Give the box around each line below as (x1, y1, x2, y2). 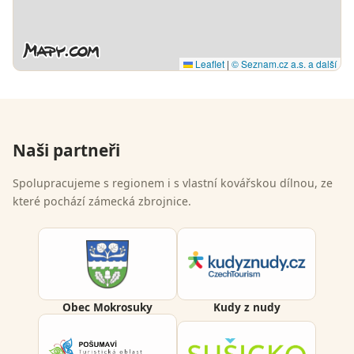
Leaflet (193, 56, 224, 70)
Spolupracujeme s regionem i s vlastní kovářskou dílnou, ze (13, 175, 333, 190)
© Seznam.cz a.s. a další (232, 56, 337, 70)
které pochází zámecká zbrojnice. (13, 193, 191, 209)
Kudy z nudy (213, 299, 281, 315)
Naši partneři (13, 138, 120, 161)
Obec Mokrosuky (62, 299, 153, 315)
